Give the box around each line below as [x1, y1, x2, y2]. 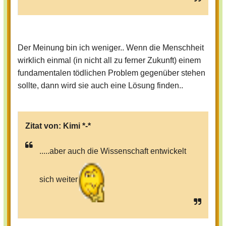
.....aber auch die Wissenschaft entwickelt [39, 147, 186, 156]
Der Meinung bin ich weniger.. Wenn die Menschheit [18, 43, 204, 52]
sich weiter [39, 175, 78, 184]
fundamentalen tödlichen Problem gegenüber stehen [18, 69, 205, 78]
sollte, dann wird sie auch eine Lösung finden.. [18, 81, 183, 90]
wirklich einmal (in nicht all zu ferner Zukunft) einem [18, 56, 201, 65]
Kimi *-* [63, 122, 91, 131]
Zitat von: [25, 122, 63, 131]
